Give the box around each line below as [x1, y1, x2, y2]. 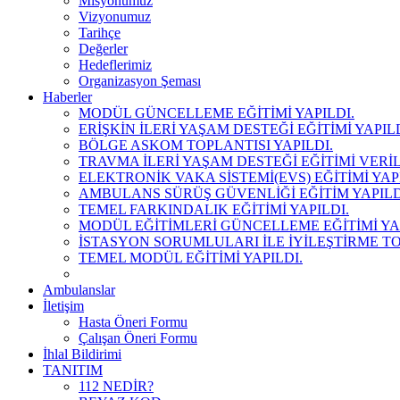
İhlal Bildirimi [43, 346, 121, 362]
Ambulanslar [43, 281, 115, 297]
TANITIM [43, 362, 103, 378]
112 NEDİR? [79, 378, 154, 394]
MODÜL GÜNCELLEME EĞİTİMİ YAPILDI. [79, 104, 354, 121]
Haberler [43, 88, 92, 104]
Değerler [79, 40, 128, 56]
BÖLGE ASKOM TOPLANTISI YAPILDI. [79, 137, 333, 153]
